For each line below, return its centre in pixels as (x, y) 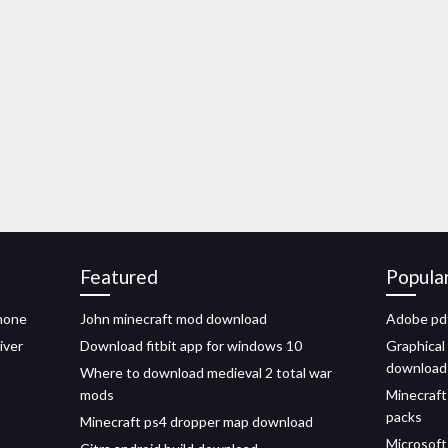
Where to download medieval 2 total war (206, 372)
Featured (119, 276)
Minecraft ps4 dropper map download (196, 421)
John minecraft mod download (173, 318)
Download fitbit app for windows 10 (191, 345)
